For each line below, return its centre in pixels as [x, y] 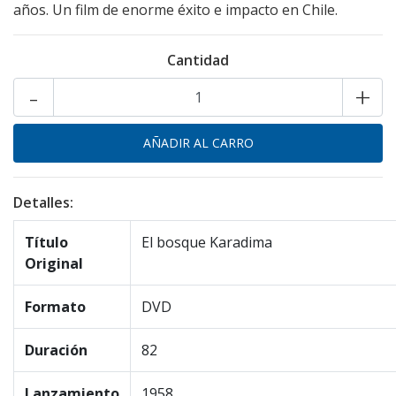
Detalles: [43, 202]
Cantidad [198, 60]
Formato [55, 307]
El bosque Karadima [207, 242]
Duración [56, 350]
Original [54, 263]
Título [46, 242]
